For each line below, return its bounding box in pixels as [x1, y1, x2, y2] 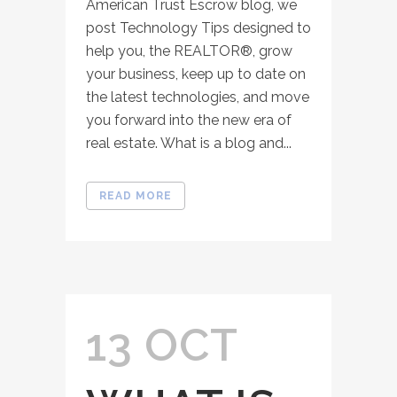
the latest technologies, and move [86, 89, 309, 105]
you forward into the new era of [86, 112, 292, 128]
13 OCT [86, 319, 237, 371]
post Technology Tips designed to [86, 19, 311, 36]
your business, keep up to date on [86, 66, 306, 82]
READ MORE [99, 190, 172, 202]
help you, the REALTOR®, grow [86, 43, 292, 59]
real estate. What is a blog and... [86, 135, 292, 152]
